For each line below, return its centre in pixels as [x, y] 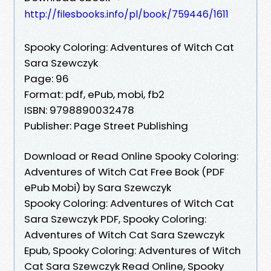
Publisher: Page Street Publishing [106, 126]
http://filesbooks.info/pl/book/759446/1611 [126, 14]
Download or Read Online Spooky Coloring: [131, 156]
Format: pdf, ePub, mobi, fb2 [94, 94]
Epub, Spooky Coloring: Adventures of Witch [132, 250]
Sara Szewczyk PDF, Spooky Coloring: [115, 219]
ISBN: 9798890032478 [79, 110]
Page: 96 [47, 78]
